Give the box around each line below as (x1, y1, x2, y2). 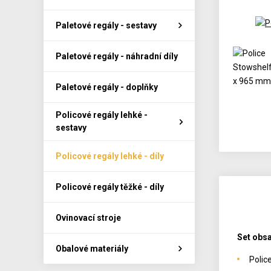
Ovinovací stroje (56, 212, 121, 223)
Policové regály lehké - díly (56, 151, 164, 161)
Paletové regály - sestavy (56, 20, 157, 30)
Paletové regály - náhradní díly (56, 51, 178, 61)
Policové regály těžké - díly (56, 181, 164, 192)
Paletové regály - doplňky (56, 82, 158, 92)
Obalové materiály (56, 243, 128, 253)
